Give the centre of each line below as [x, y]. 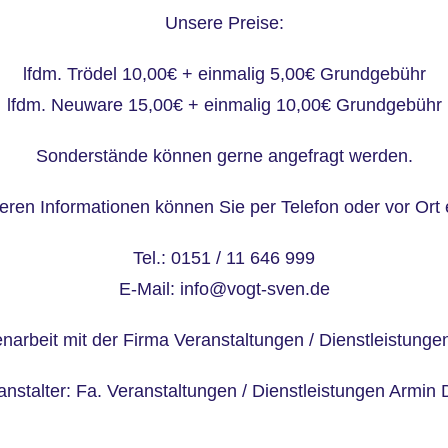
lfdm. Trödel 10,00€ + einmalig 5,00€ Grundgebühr [224, 73]
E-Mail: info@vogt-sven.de [224, 288]
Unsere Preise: [224, 22]
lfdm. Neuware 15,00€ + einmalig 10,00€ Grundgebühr [224, 104]
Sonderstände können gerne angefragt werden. [224, 155]
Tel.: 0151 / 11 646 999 [224, 257]
